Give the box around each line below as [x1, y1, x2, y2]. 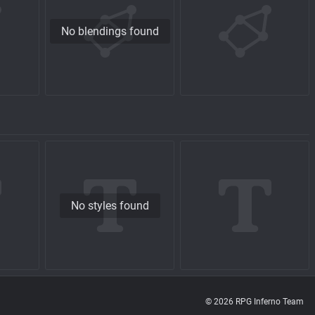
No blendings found [60, 24, 159, 38]
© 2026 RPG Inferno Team [205, 297, 304, 307]
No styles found [70, 198, 149, 212]
